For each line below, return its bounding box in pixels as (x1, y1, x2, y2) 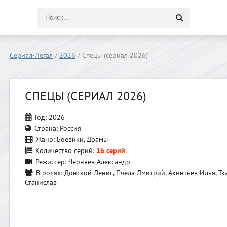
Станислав (25, 178, 57, 187)
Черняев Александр (66, 158, 130, 166)
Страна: (34, 124, 58, 133)
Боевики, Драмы (55, 135, 108, 144)
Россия (58, 124, 81, 133)
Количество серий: (35, 146, 94, 155)
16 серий (96, 146, 125, 155)
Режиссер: (35, 158, 66, 166)
